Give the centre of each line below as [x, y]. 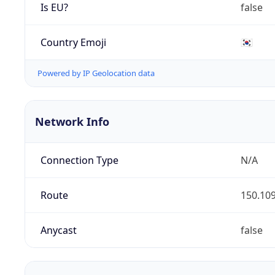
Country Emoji [73, 42]
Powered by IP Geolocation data [96, 73]
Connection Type [79, 161]
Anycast [58, 230]
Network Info [72, 122]
